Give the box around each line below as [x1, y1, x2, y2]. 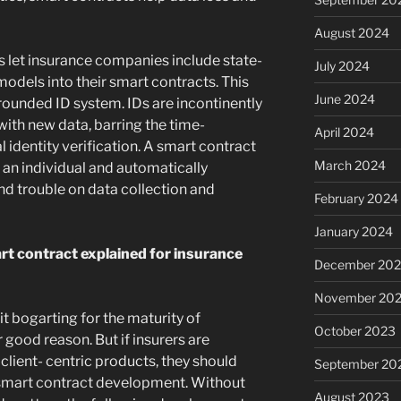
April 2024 [313, 124, 374, 141]
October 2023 [313, 323, 396, 339]
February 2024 [313, 191, 398, 207]
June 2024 [313, 91, 375, 107]
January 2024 [313, 224, 393, 240]
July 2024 [313, 58, 370, 74]
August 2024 [313, 25, 389, 41]
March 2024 [313, 158, 386, 174]
